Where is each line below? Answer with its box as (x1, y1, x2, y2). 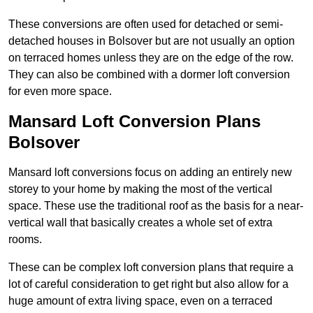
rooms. (8, 233, 42, 246)
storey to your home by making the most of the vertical (8, 183, 272, 196)
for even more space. (8, 85, 112, 98)
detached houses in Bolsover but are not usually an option (8, 35, 295, 48)
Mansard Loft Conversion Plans (8, 112, 261, 131)
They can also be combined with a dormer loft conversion (8, 68, 290, 81)
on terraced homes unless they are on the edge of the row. (8, 52, 293, 64)
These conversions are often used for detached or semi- (8, 18, 283, 31)
